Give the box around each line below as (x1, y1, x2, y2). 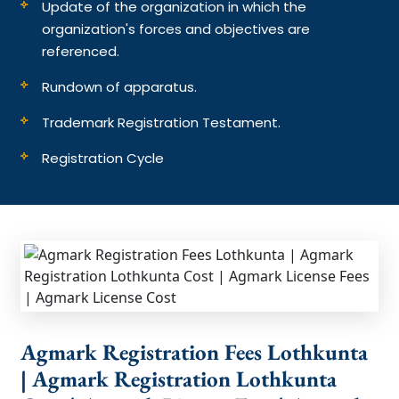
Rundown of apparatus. (42, 77, 201, 96)
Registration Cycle (42, 148, 165, 167)
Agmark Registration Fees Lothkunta (20, 337, 369, 366)
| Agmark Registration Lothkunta (20, 363, 338, 393)
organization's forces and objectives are (42, 19, 311, 38)
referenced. (42, 41, 124, 61)
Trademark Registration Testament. (42, 112, 285, 132)
